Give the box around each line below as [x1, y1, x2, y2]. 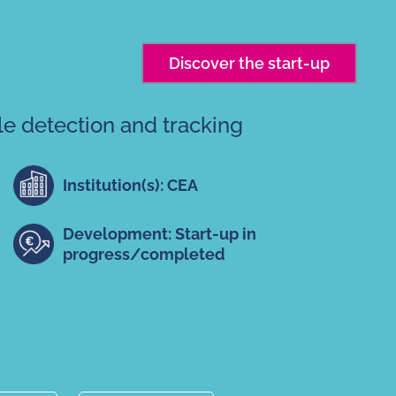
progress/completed [62, 244, 225, 263]
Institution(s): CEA [62, 176, 198, 195]
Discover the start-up [168, 54, 330, 73]
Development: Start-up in [62, 224, 256, 243]
